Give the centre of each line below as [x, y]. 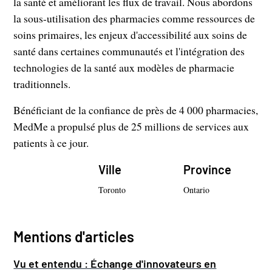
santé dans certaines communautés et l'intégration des [129, 51]
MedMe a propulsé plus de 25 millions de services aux [131, 126]
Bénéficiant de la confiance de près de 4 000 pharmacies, [136, 110]
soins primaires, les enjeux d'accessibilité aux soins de [131, 34]
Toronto [112, 189]
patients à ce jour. [51, 142]
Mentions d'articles [74, 236]
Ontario [196, 189]
